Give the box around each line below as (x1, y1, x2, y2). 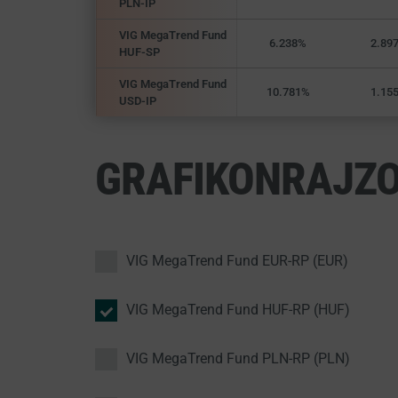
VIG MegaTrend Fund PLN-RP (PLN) (125, 350, 350, 367)
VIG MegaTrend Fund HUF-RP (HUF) (125, 301, 350, 318)
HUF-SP (118, 45, 160, 59)
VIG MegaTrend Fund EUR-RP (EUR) (125, 252, 348, 269)
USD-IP (118, 94, 156, 107)
